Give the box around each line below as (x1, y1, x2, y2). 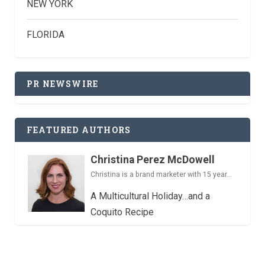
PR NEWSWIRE (27, 78, 99, 90)
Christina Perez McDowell (91, 153, 215, 166)
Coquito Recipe (91, 206, 154, 218)
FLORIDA (27, 29, 64, 41)
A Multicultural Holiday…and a (91, 190, 211, 202)
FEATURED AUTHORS (27, 124, 131, 136)
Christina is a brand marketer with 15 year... (91, 170, 232, 179)
